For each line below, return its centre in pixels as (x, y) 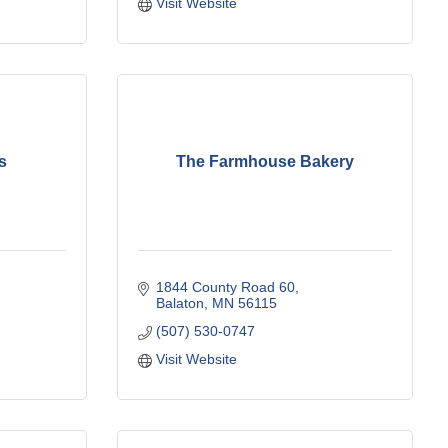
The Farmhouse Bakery (265, 162)
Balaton (179, 302)
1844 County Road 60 (225, 286)
